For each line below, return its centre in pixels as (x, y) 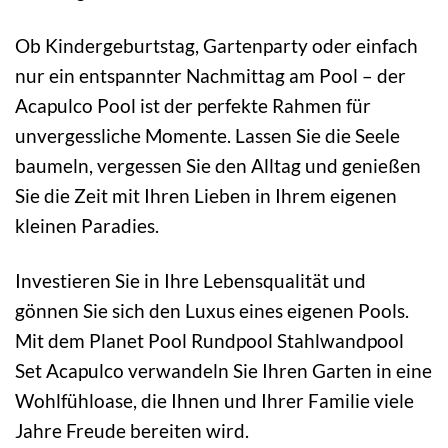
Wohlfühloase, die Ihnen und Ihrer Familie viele (214, 401)
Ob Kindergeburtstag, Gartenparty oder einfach (216, 46)
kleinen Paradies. (87, 226)
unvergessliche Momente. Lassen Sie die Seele (207, 136)
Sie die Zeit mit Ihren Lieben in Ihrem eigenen (206, 196)
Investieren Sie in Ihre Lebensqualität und (190, 281)
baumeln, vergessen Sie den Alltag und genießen (218, 166)
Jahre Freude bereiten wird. (132, 431)
